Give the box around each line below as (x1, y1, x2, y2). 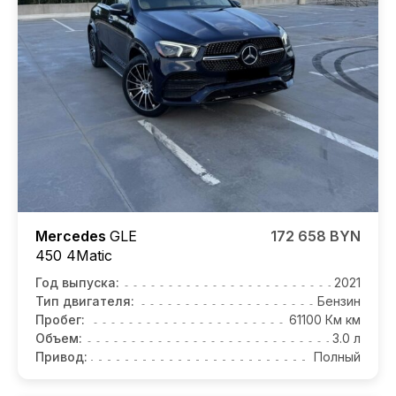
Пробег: (35, 311, 85, 327)
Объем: (35, 330, 82, 346)
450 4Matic (35, 246, 112, 264)
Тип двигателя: (35, 293, 134, 308)
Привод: (35, 348, 88, 364)
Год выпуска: (35, 274, 119, 290)
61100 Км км (289, 311, 361, 327)
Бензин (317, 293, 361, 308)
